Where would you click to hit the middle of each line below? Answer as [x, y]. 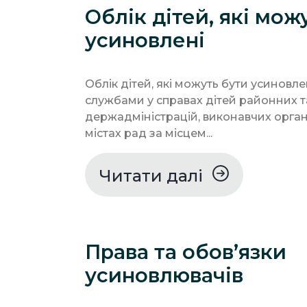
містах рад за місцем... [149, 133]
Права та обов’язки [186, 251]
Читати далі [153, 175]
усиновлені [145, 40]
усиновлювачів [164, 275]
